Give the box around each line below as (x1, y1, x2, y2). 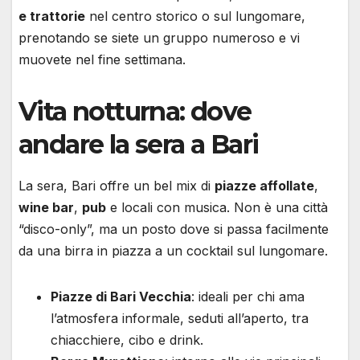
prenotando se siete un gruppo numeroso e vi (18, 30, 300, 47)
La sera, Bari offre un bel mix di (18, 177, 215, 194)
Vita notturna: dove (18, 96, 252, 128)
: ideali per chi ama (191, 288, 305, 305)
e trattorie (18, 8, 85, 25)
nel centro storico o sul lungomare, (85, 8, 305, 25)
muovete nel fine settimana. (18, 51, 186, 68)
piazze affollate (215, 177, 314, 194)
